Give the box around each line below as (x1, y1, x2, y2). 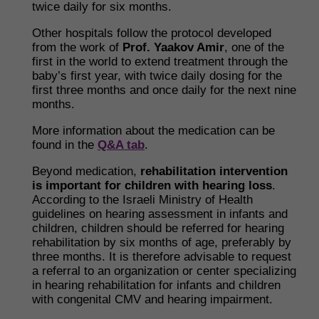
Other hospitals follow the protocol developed (32, 26, 271, 40)
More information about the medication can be (32, 124, 275, 137)
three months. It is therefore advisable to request (32, 250, 291, 263)
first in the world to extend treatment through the (32, 55, 288, 68)
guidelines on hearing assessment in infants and (32, 207, 288, 221)
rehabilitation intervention (140, 164, 288, 178)
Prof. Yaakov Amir (122, 41, 224, 54)
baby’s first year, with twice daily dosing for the (32, 69, 282, 83)
